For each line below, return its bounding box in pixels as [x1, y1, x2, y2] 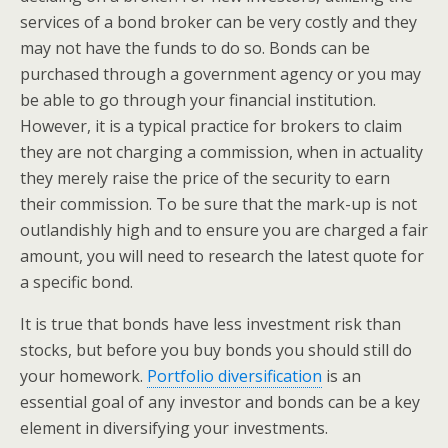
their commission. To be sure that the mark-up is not [20, 193, 417, 215]
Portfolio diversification [147, 365, 322, 387]
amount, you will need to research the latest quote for [20, 245, 424, 267]
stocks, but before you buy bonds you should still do [20, 339, 412, 361]
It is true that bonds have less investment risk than [20, 313, 401, 335]
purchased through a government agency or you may [20, 63, 421, 85]
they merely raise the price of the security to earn [20, 167, 390, 189]
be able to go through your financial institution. [20, 89, 376, 111]
